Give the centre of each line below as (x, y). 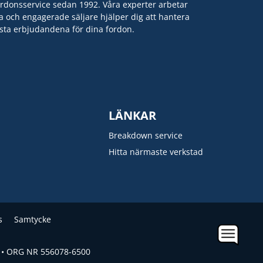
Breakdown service (146, 135)
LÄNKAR (132, 115)
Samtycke (32, 219)
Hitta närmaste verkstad (156, 152)
